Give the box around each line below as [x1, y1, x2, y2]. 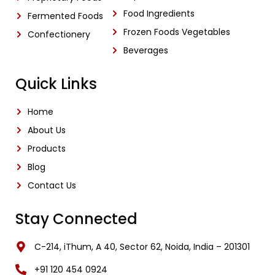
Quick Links [15, 74, 97, 95]
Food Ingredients [123, 7, 195, 20]
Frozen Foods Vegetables [123, 26, 231, 39]
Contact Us [28, 179, 76, 192]
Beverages [123, 44, 169, 57]
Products [28, 142, 66, 155]
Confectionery [28, 28, 90, 41]
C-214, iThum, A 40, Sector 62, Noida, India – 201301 [34, 241, 250, 254]
